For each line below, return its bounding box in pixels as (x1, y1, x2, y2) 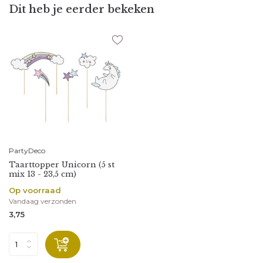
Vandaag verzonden (9, 196, 76, 205)
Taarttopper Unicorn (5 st (9, 159, 114, 170)
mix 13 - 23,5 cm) (9, 168, 76, 179)
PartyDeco (9, 146, 45, 155)
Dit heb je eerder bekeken (9, 3, 154, 16)
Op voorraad (9, 185, 61, 195)
